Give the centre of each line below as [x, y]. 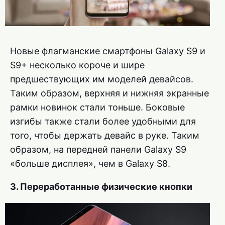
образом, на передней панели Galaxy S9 [98, 149]
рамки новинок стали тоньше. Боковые [97, 107]
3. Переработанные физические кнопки [101, 186]
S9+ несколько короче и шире [77, 65]
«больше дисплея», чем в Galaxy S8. [90, 163]
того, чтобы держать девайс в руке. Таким [105, 135]
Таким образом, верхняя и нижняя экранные [109, 93]
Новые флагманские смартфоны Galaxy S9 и [108, 51]
